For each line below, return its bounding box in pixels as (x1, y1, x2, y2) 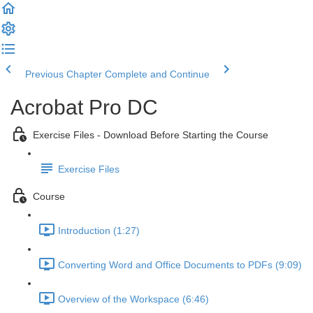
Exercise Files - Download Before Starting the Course (33, 129, 268, 141)
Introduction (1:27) (58, 225, 140, 237)
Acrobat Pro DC (10, 96, 158, 119)
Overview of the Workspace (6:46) (58, 293, 209, 305)
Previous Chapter (25, 68, 102, 80)
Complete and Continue (105, 68, 210, 80)
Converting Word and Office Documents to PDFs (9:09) (58, 259, 302, 271)
